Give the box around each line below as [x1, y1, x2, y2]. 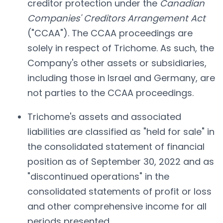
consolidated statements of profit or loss [27, 185, 212, 198]
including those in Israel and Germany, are [27, 71, 215, 84]
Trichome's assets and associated [27, 110, 181, 123]
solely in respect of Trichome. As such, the [27, 41, 214, 54]
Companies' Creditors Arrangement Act [27, 11, 206, 24]
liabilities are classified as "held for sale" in [27, 125, 215, 138]
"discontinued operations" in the [27, 170, 169, 183]
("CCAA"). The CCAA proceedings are [27, 26, 193, 39]
